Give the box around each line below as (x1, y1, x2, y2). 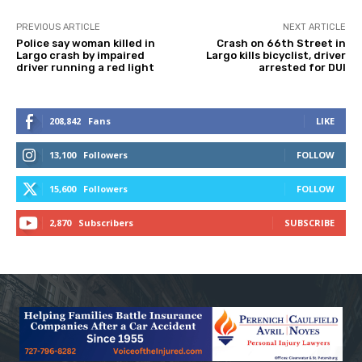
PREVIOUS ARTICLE (16, 22, 100, 33)
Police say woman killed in (16, 37, 155, 50)
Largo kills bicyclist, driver (205, 49, 346, 62)
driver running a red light (16, 61, 154, 74)
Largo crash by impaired (16, 49, 145, 62)
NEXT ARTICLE (282, 22, 346, 33)
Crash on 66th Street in (216, 37, 346, 50)
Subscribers (78, 217, 133, 229)
